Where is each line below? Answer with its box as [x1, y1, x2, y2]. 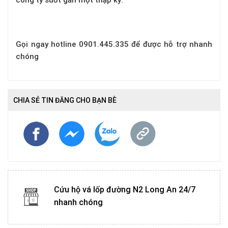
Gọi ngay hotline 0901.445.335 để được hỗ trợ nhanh [16, 40, 212, 49]
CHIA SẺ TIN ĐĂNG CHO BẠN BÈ [13, 96, 117, 104]
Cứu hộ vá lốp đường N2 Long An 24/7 [53, 184, 195, 194]
